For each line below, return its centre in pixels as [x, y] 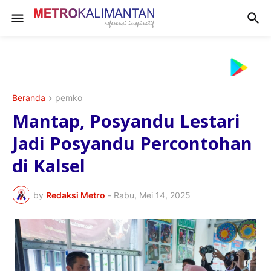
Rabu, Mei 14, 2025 [152, 195]
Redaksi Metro [76, 195]
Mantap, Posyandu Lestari [126, 121]
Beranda [29, 98]
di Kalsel [49, 166]
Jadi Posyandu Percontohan [132, 143]
